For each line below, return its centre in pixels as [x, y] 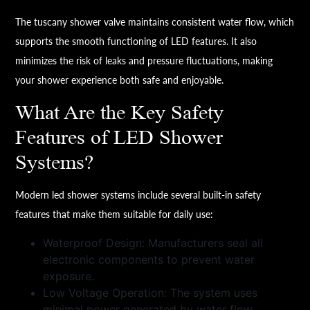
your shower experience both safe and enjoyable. [120, 80]
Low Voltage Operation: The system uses [151, 293]
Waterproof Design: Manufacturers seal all [153, 243]
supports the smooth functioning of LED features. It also [136, 42]
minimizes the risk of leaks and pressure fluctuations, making [144, 61]
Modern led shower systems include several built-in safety [138, 195]
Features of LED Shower [119, 138]
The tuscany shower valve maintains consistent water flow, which [155, 22]
